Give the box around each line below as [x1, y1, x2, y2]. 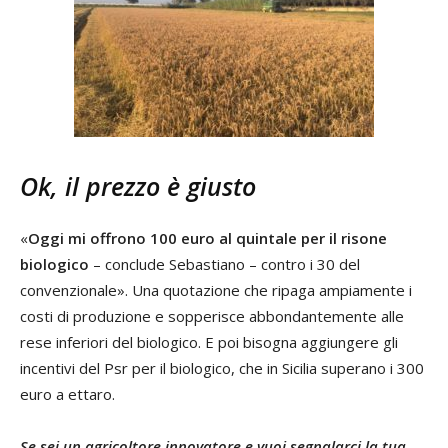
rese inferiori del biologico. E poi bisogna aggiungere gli [20, 331, 398, 352]
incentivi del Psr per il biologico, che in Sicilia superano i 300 [20, 357, 424, 378]
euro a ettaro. [20, 383, 115, 404]
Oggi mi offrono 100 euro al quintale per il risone [28, 227, 387, 248]
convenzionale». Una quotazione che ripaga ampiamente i [20, 279, 412, 300]
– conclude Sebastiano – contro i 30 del [89, 253, 360, 274]
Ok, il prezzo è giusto [20, 168, 256, 203]
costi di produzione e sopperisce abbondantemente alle [20, 305, 404, 326]
